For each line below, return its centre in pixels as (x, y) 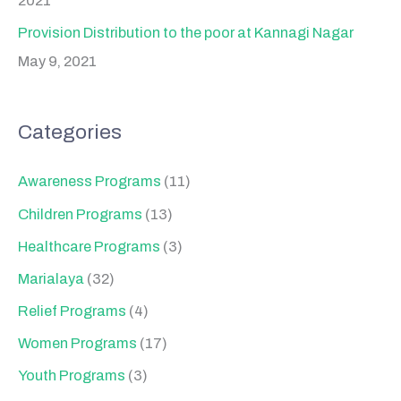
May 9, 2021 (57, 61)
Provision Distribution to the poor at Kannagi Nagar (186, 32)
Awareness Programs (90, 182)
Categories (70, 132)
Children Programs (80, 214)
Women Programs (77, 343)
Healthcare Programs (89, 246)
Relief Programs (72, 311)
